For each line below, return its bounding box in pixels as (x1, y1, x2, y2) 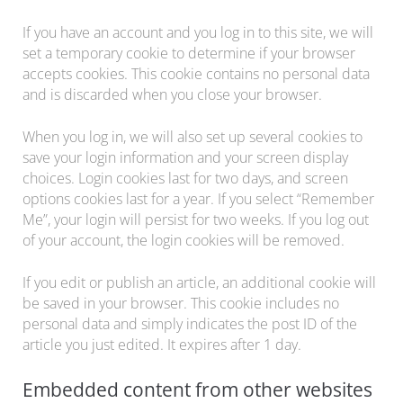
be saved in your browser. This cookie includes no (22, 292, 339, 313)
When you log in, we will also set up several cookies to (22, 126, 363, 147)
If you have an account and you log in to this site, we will (22, 22, 373, 42)
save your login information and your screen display (22, 147, 348, 167)
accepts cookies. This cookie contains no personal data (22, 63, 370, 84)
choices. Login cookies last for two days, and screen (22, 167, 348, 188)
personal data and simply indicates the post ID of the (22, 313, 357, 334)
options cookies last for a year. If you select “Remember (22, 188, 374, 209)
